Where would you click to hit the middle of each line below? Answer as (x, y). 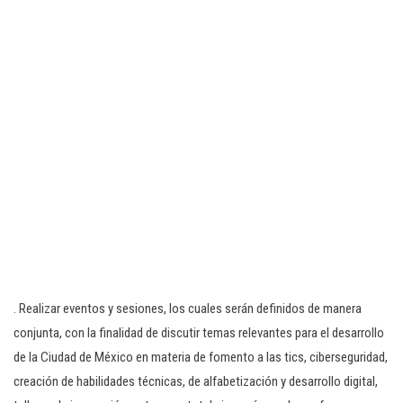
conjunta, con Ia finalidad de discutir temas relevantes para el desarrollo (199, 333)
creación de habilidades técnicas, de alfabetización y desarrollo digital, (196, 381)
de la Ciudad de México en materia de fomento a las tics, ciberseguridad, (201, 357)
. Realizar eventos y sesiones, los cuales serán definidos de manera (188, 309)
